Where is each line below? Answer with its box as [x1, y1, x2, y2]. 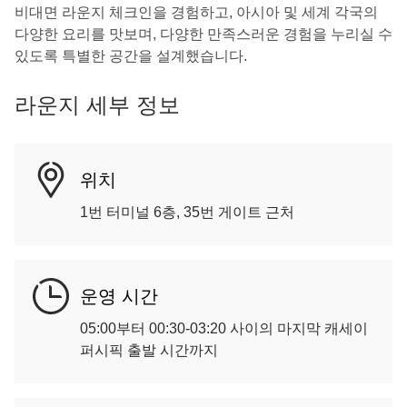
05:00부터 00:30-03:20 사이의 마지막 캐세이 [80, 321, 368, 336]
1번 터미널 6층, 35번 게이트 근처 [80, 204, 294, 220]
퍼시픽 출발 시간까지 [80, 342, 218, 358]
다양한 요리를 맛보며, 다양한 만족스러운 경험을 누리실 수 [15, 26, 392, 42]
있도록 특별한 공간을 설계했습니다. [15, 48, 247, 64]
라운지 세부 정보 [15, 93, 180, 117]
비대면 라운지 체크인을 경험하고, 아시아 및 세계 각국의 [15, 5, 378, 20]
